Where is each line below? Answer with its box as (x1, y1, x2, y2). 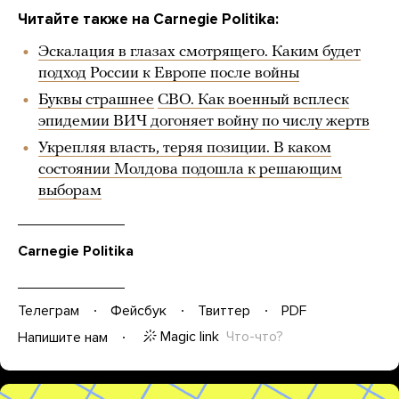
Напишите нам (18, 328, 108, 346)
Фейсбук (110, 301, 167, 320)
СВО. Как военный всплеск (158, 92, 349, 110)
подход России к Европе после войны (38, 65, 299, 83)
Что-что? (226, 328, 283, 346)
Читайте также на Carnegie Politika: (18, 10, 279, 29)
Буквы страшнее (38, 92, 154, 110)
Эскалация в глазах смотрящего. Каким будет (38, 44, 361, 61)
